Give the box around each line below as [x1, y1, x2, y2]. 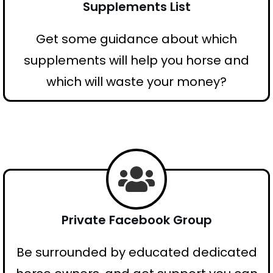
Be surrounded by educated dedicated [16, 243, 257, 261]
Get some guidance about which [36, 30, 237, 48]
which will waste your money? [46, 73, 227, 90]
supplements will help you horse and [24, 51, 249, 69]
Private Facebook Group [61, 211, 212, 229]
